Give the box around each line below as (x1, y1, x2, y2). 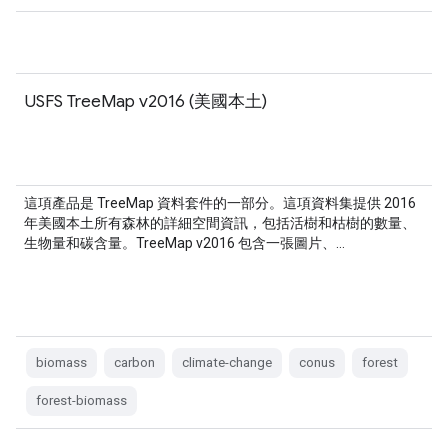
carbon (114, 355, 155, 370)
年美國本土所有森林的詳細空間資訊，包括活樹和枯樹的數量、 (24, 215, 416, 231)
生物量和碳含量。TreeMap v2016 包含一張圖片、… (24, 235, 345, 251)
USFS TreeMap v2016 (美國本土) (24, 90, 267, 112)
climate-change (182, 355, 272, 370)
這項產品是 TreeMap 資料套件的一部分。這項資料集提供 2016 (24, 195, 416, 211)
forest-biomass (36, 393, 127, 408)
